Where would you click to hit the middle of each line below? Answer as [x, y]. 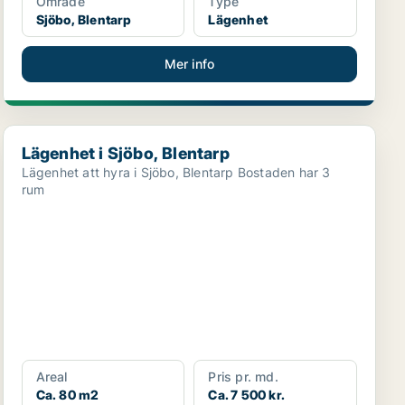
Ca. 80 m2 [67, 395]
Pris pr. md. [243, 377]
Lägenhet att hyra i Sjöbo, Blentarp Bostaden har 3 [129, 172]
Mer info [189, 64]
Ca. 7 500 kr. [246, 395]
